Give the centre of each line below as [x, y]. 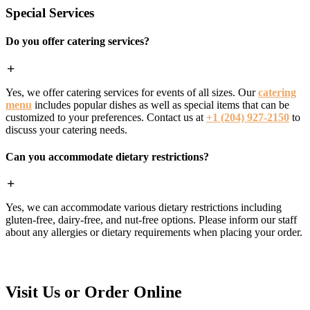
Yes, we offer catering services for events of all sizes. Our [132, 92]
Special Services [50, 13]
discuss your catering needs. [66, 129]
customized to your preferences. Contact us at [106, 117]
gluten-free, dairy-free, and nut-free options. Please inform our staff [151, 220]
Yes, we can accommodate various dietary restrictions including [144, 208]
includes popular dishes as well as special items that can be [161, 104]
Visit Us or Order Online [94, 292]
